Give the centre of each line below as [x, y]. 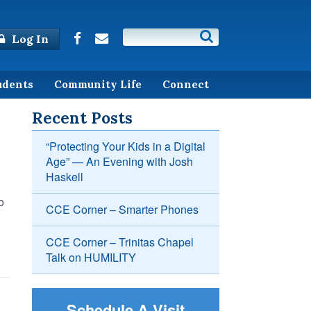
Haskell [65, 177]
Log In [29, 39]
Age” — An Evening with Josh [119, 162]
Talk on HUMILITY [91, 258]
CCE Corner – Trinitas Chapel [120, 242]
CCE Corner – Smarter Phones [122, 210]
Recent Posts [82, 118]
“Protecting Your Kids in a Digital [126, 146]
